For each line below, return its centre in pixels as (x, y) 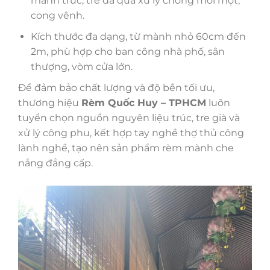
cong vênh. (57, 16)
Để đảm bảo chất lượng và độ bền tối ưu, (116, 87)
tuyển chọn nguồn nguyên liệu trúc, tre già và (129, 118)
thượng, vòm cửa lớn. (81, 66)
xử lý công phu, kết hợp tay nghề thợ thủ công (131, 133)
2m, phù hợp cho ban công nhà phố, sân (127, 51)
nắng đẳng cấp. (55, 163)
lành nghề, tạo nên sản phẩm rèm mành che (126, 148)
